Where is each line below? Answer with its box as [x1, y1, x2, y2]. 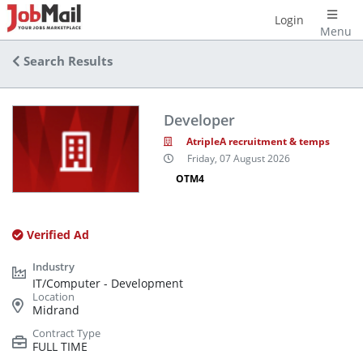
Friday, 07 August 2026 [186, 152, 290, 166]
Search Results [20, 53, 113, 70]
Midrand [32, 301, 79, 318]
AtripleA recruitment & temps [186, 134, 330, 148]
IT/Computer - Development [32, 275, 183, 291]
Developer [163, 109, 235, 130]
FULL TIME [32, 338, 88, 354]
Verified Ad [23, 226, 89, 242]
